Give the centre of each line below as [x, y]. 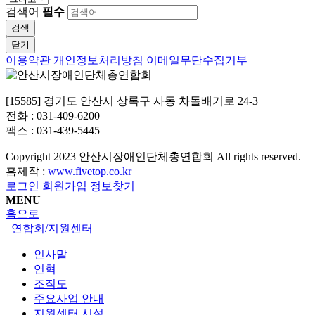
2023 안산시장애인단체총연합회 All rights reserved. [180, 156]
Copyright [30, 156]
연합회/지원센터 [51, 228]
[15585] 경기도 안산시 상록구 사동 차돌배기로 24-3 [135, 101]
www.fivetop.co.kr [90, 171]
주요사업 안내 [69, 298]
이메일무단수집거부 [197, 60]
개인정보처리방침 [98, 60]
